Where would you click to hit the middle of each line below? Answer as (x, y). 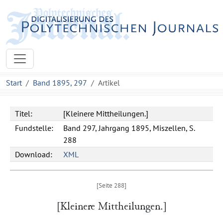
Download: (34, 154)
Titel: (24, 113)
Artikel (109, 83)
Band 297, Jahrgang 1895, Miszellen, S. (129, 128)
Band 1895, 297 (60, 83)
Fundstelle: (34, 128)
